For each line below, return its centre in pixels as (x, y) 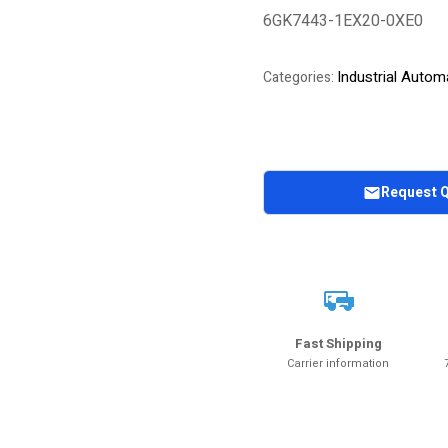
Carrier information (338, 363)
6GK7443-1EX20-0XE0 (342, 21)
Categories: (299, 77)
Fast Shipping (338, 343)
